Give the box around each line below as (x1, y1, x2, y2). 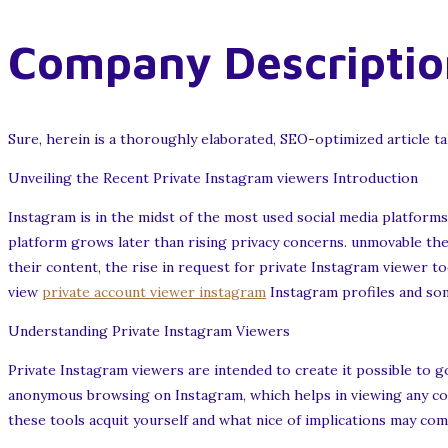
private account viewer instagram (42, 283, 266, 302)
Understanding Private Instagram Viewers (8, 322, 290, 341)
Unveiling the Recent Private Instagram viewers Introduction (8, 169, 418, 188)
